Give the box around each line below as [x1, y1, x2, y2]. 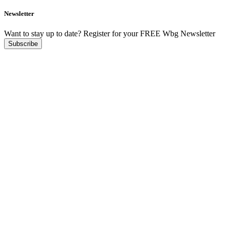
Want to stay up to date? [4, 29, 81, 38]
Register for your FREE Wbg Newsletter [81, 29, 215, 38]
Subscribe [8, 39, 38, 48]
